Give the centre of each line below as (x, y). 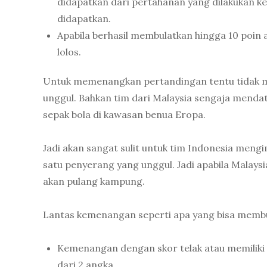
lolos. (69, 52)
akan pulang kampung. (94, 181)
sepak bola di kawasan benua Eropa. (124, 115)
